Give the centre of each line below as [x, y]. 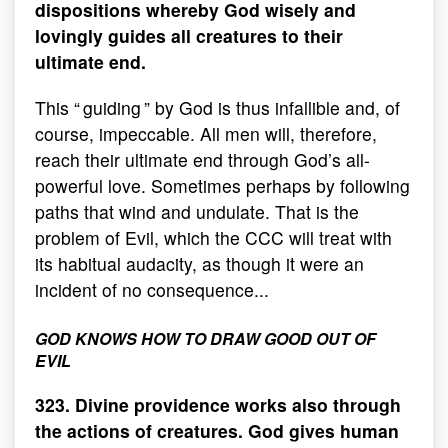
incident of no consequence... [152, 289]
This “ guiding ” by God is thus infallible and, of [217, 107]
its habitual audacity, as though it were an [199, 263]
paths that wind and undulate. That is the [197, 211]
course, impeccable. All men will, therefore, [206, 133]
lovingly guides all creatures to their [189, 35]
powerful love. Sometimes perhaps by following [222, 185]
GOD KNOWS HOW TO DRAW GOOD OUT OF [205, 338]
